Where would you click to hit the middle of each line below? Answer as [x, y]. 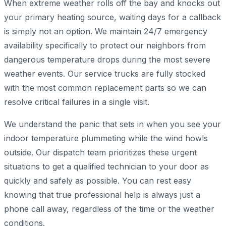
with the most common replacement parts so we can [105, 88]
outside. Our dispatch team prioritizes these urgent [100, 153]
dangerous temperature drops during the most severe [107, 60]
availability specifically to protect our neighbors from [105, 46]
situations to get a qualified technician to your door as [106, 167]
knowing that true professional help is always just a [102, 195]
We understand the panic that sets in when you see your [112, 124]
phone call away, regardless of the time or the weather [109, 209]
